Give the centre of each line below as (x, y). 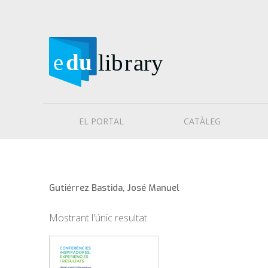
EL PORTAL (101, 121)
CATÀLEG (202, 121)
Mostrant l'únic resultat (98, 218)
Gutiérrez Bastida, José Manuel (114, 188)
